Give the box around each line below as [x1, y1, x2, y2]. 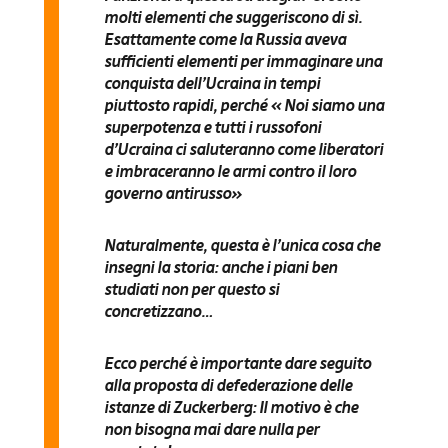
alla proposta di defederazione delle [103, 374, 352, 395]
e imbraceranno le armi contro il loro [103, 160, 356, 181]
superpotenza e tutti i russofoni [103, 116, 321, 137]
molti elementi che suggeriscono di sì [103, 6, 358, 27]
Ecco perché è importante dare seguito [103, 352, 371, 373]
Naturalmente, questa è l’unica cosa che [103, 234, 380, 255]
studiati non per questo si [103, 278, 279, 299]
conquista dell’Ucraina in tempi [103, 72, 320, 93]
